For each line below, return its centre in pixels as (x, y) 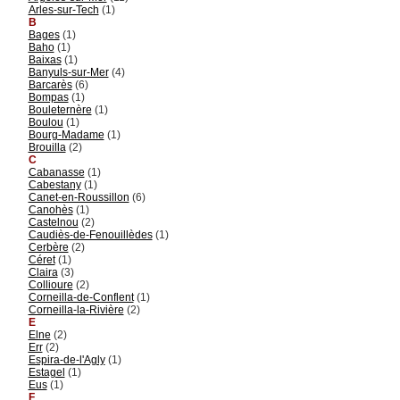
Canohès (50, 209)
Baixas (45, 59)
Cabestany (54, 184)
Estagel (46, 372)
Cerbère (48, 247)
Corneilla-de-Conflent (81, 297)
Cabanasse (56, 172)
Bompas (48, 97)
